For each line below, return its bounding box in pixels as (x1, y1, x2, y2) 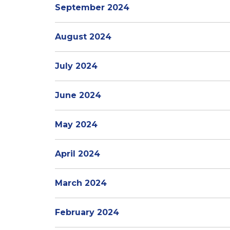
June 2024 (55, 90, 101, 100)
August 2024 (55, 32, 111, 42)
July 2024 (55, 61, 98, 71)
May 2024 (55, 120, 98, 129)
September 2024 (55, 3, 129, 12)
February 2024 (55, 207, 119, 217)
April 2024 (55, 149, 100, 159)
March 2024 (55, 178, 107, 188)
